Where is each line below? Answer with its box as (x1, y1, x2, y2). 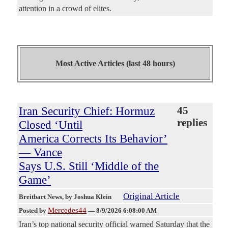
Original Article (123, 191, 180, 202)
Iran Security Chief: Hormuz (19, 104, 155, 118)
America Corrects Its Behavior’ (19, 132, 167, 146)
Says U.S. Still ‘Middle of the (19, 159, 159, 173)
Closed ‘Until (19, 118, 82, 132)
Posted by (19, 207, 48, 215)
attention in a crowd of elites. (19, 4, 111, 13)
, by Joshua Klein (62, 193, 113, 201)
